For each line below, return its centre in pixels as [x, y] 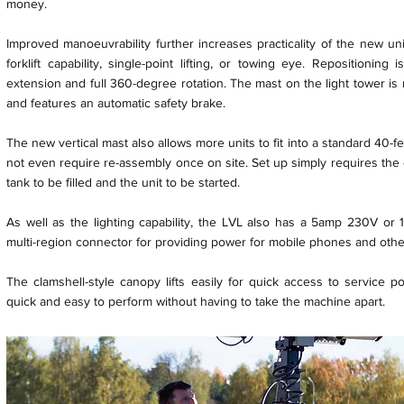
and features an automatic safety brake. [116, 103]
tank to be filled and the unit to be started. [123, 182]
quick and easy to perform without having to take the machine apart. [196, 301]
